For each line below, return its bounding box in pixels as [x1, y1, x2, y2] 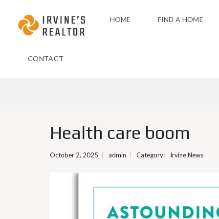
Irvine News [170, 151, 203, 159]
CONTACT [28, 54, 64, 63]
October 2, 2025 [50, 151, 98, 159]
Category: [136, 151, 166, 159]
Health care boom [50, 122, 190, 143]
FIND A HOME [157, 15, 203, 23]
